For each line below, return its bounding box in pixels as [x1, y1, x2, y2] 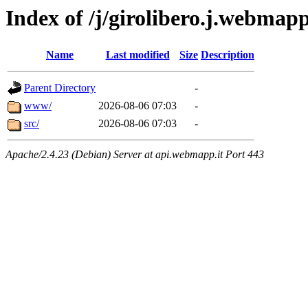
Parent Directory [24, 82, 96, 94]
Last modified [105, 49, 170, 61]
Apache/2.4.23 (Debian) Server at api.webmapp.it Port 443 [5, 148, 264, 161]
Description [201, 49, 254, 61]
